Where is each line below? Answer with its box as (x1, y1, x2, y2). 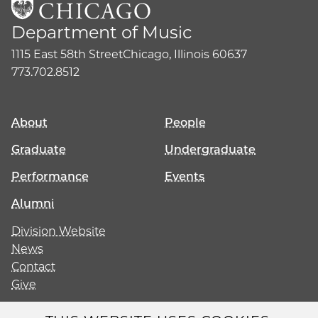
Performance (11, 169, 89, 183)
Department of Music (11, 21, 192, 43)
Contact (11, 259, 55, 273)
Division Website (11, 224, 106, 238)
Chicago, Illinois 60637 (123, 47, 247, 61)
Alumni (11, 196, 55, 210)
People (165, 115, 206, 129)
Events (165, 169, 204, 183)
